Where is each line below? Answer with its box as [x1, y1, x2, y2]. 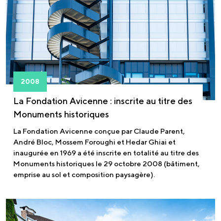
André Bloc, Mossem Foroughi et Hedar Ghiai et [13, 137, 176, 146]
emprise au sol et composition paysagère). [13, 170, 155, 179]
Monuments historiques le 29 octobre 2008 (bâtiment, [13, 159, 200, 168]
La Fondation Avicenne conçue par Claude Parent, [13, 126, 185, 135]
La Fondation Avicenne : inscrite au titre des [13, 95, 192, 106]
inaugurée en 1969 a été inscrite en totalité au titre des [13, 148, 199, 157]
